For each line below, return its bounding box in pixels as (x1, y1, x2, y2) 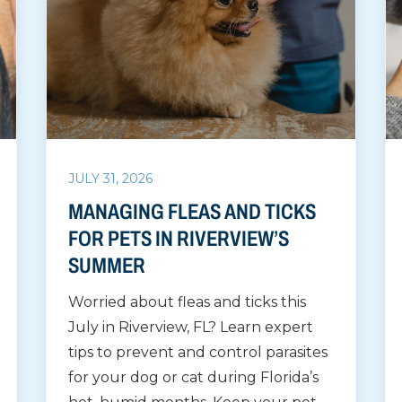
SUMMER (68, 254, 146, 278)
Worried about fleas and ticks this (68, 293, 307, 311)
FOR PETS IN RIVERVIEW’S (68, 227, 290, 251)
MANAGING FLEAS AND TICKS (68, 200, 317, 224)
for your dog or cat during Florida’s (68, 369, 319, 387)
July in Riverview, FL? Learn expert (68, 319, 314, 336)
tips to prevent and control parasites (68, 344, 328, 362)
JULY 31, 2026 (68, 170, 153, 188)
